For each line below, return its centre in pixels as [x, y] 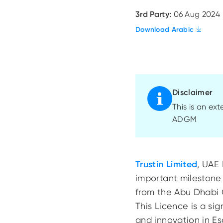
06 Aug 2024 [197, 14]
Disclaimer [192, 92]
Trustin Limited [167, 164]
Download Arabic [165, 29]
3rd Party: [155, 14]
